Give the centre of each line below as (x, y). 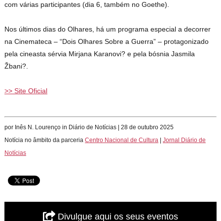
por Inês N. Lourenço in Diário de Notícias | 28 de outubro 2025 (89, 128)
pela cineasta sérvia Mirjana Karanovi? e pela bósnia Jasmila (100, 54)
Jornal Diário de (184, 140)
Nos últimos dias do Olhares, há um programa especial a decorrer (108, 29)
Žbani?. (17, 66)
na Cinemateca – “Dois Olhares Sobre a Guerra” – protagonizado (107, 42)
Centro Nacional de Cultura (122, 140)
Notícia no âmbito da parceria (45, 140)
